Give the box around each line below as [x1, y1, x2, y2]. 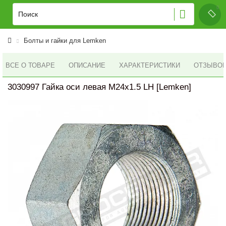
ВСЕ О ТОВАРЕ [6, 61, 55, 69]
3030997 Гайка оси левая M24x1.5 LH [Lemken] [8, 82, 191, 92]
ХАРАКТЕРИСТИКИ [119, 62, 180, 69]
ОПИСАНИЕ [69, 62, 105, 69]
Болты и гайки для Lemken [24, 37, 106, 44]
